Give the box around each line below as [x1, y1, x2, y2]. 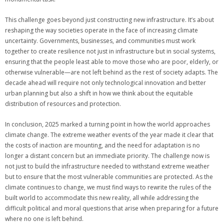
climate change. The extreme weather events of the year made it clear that [5, 130, 213, 139]
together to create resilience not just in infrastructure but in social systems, [5, 47, 215, 55]
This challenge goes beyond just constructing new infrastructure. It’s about [5, 15, 214, 24]
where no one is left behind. [5, 214, 83, 223]
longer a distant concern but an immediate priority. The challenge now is [5, 151, 209, 160]
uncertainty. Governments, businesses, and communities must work [5, 36, 195, 45]
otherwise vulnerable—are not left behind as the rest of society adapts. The [5, 68, 218, 76]
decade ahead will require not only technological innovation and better [5, 78, 206, 87]
